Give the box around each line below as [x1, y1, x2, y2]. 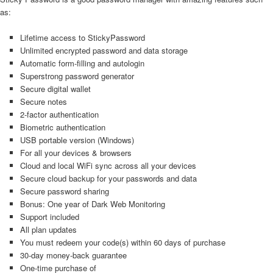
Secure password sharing [19, 185, 109, 197]
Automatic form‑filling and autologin [19, 57, 144, 69]
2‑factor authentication [19, 108, 99, 121]
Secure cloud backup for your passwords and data [19, 172, 197, 185]
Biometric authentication [19, 121, 105, 133]
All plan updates [19, 224, 77, 236]
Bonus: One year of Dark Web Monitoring [19, 198, 165, 210]
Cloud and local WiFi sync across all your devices [19, 160, 196, 172]
